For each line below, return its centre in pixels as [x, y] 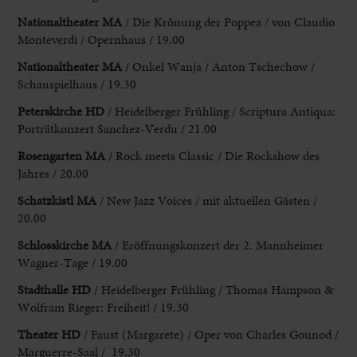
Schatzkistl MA [57, 200]
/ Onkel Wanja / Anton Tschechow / [219, 66]
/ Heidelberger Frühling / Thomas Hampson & [212, 289]
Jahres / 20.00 [53, 173]
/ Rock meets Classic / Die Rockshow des [213, 155]
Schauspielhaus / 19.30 [77, 84]
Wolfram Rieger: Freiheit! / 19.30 [104, 307]
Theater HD [49, 334]
